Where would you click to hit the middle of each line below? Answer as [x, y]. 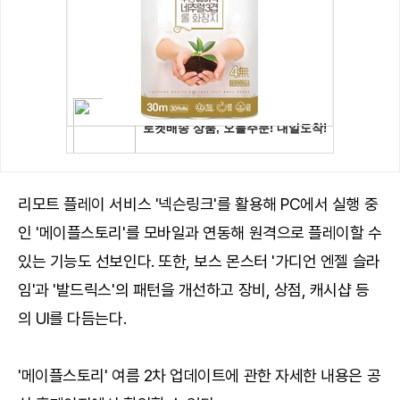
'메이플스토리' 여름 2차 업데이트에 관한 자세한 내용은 [192, 375]
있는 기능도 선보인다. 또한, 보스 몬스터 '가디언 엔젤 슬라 [199, 261]
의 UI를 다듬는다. [72, 318]
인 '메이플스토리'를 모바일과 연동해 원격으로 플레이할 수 [200, 232]
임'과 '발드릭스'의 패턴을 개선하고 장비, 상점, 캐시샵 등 [194, 289]
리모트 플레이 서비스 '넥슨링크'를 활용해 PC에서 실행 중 [198, 204]
